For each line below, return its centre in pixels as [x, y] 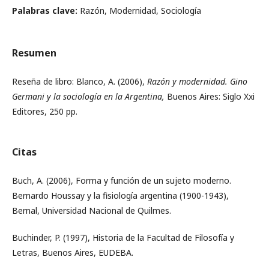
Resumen [34, 53]
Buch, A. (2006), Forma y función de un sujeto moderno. [122, 180]
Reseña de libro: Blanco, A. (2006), [80, 81]
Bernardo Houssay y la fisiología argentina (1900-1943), [120, 195]
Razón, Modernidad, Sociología [141, 11]
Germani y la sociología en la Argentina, [88, 96]
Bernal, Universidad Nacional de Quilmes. [92, 210]
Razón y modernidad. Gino [197, 81]
